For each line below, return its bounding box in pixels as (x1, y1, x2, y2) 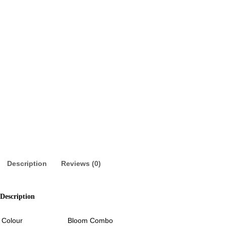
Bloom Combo (68, 216, 113, 225)
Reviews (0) (61, 159, 101, 167)
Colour (2, 216, 23, 225)
